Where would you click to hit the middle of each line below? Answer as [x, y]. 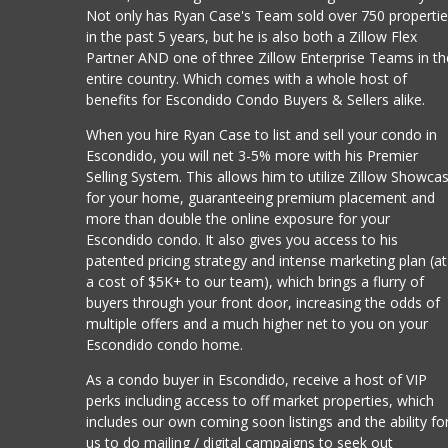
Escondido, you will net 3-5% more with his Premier [252, 155]
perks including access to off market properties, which [260, 400]
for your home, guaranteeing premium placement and [261, 197]
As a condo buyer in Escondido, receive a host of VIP [257, 379]
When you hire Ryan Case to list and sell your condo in [262, 134]
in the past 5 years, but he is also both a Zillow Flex [252, 36]
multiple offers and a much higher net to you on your [257, 323]
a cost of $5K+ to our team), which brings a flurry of [255, 281]
